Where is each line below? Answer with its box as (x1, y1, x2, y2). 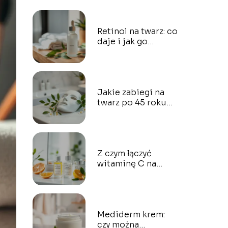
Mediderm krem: (97, 209, 165, 220)
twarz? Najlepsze (97, 168, 168, 179)
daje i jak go (97, 36, 148, 47)
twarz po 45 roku (97, 97, 166, 108)
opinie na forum (97, 118, 164, 128)
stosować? (97, 46, 142, 57)
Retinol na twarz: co (97, 26, 178, 37)
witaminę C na (97, 158, 156, 169)
